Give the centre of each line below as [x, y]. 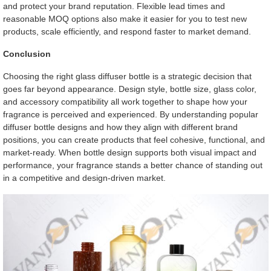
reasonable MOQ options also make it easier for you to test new [125, 19]
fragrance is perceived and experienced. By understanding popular [130, 115]
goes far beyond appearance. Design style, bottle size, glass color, [129, 89]
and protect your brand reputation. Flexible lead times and [114, 6]
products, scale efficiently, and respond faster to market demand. [127, 32]
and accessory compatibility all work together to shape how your [125, 102]
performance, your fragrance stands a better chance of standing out [132, 165]
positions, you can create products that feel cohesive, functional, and [134, 140]
